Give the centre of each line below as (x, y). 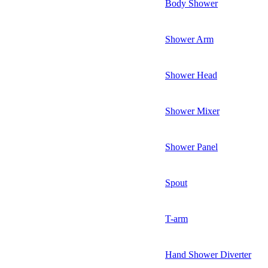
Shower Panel (191, 147)
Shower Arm (189, 39)
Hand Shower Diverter (208, 254)
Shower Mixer (192, 111)
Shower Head (191, 75)
